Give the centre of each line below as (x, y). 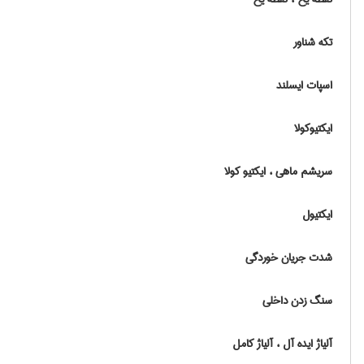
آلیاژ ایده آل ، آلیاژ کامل (283, 344)
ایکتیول (317, 214)
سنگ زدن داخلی (297, 301)
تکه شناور (313, 42)
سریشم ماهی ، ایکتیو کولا (278, 171)
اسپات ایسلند (304, 85)
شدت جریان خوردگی (289, 258)
